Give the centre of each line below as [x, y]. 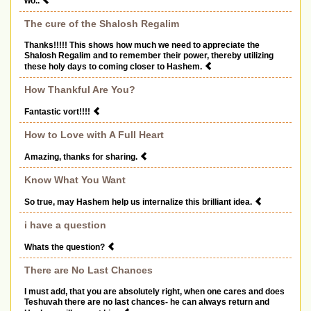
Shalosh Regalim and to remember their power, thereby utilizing [149, 56]
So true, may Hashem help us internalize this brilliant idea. [139, 202]
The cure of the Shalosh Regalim [102, 24]
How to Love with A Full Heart [94, 135]
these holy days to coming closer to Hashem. [114, 67]
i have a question [65, 225]
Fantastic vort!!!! [58, 112]
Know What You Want [75, 180]
